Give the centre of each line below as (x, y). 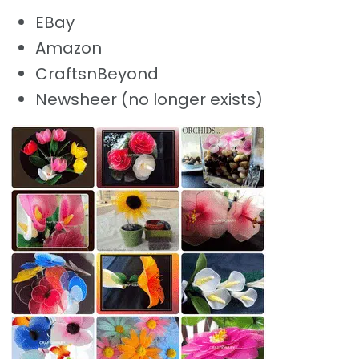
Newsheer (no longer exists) (149, 99)
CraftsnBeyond (97, 73)
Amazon (69, 48)
